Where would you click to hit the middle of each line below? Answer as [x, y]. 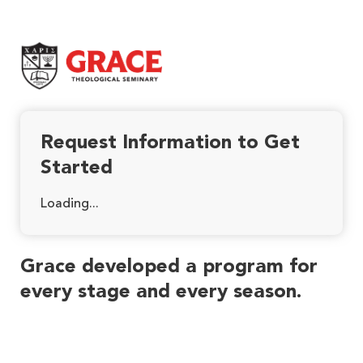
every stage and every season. [161, 293]
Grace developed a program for [169, 268]
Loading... [70, 205]
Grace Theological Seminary [104, 50]
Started [77, 169]
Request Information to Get [170, 144]
